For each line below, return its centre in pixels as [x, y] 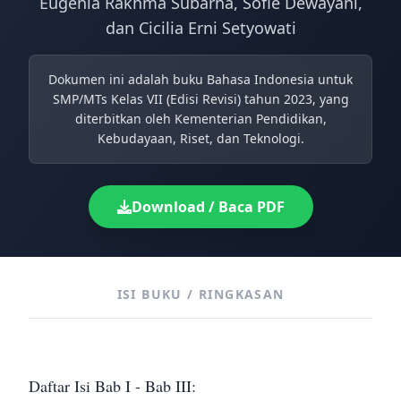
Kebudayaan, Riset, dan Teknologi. [200, 138]
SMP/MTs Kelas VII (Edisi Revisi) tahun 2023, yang [200, 99]
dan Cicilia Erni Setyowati [200, 28]
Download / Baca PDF [208, 207]
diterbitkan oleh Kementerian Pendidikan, [200, 119]
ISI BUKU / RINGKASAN [200, 294]
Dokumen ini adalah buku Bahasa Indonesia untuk [200, 79]
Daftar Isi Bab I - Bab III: [112, 386]
